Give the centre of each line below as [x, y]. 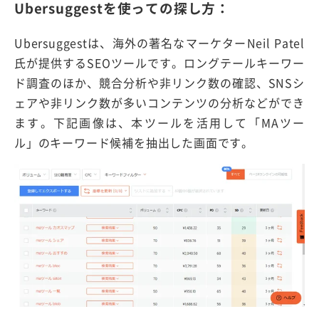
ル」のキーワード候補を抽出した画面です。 [134, 142]
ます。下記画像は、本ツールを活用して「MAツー [159, 122]
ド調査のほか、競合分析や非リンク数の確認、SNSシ [159, 82]
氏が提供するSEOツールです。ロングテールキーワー [159, 62]
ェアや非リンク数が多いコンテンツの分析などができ [159, 102]
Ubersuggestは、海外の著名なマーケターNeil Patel [159, 42]
